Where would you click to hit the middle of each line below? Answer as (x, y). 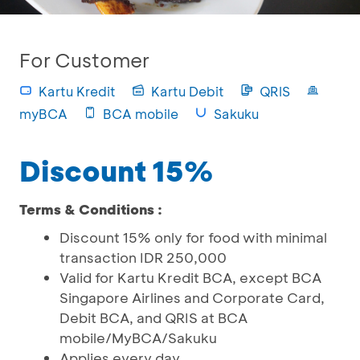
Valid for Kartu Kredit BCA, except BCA (190, 277)
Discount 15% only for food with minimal (193, 237)
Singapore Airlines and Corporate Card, (192, 297)
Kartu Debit (188, 91)
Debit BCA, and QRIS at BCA (153, 317)
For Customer (84, 60)
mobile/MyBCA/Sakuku (138, 337)
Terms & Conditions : (91, 209)
